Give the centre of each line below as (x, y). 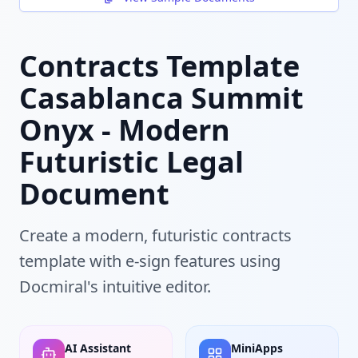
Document (94, 193)
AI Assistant (98, 348)
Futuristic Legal (131, 161)
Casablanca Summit (161, 97)
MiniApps (257, 348)
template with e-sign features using (150, 261)
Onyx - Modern (125, 129)
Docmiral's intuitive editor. (115, 286)
